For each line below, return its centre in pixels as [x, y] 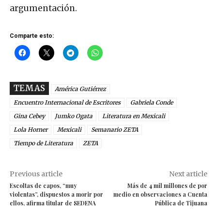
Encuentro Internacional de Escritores [67, 103]
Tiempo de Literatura [43, 143]
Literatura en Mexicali [134, 116]
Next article [188, 174]
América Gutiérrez [80, 89]
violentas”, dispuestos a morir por [56, 194]
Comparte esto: [32, 36]
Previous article [36, 174]
